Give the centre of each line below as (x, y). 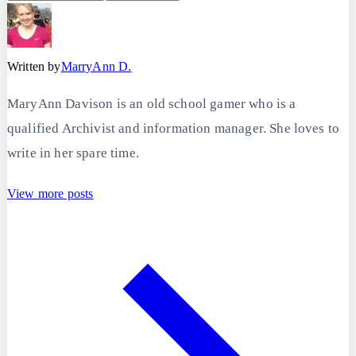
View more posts (50, 193)
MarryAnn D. (96, 66)
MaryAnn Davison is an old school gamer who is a (152, 103)
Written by (34, 66)
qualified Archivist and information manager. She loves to (174, 128)
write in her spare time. (73, 153)
